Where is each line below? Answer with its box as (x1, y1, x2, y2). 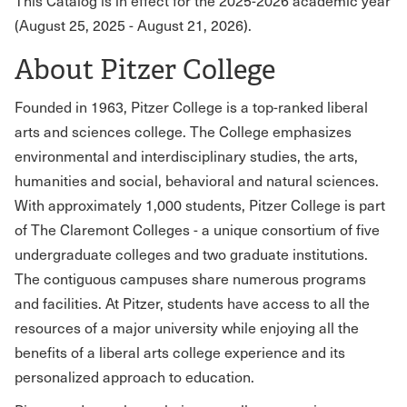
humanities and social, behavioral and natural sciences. (15, 171, 379, 190)
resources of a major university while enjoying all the (15, 318, 359, 337)
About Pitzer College (15, 53, 275, 87)
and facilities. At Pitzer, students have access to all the (15, 293, 370, 313)
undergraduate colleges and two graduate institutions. (15, 244, 368, 263)
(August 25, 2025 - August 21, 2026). (15, 15, 252, 35)
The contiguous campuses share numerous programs (15, 269, 366, 288)
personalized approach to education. (15, 367, 254, 386)
